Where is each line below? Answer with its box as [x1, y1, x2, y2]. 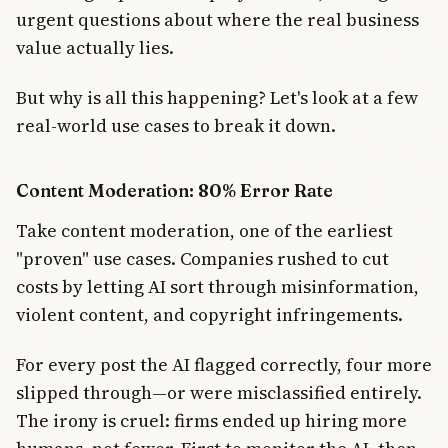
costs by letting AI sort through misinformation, [16, 273, 419, 299]
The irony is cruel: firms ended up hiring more [16, 408, 407, 434]
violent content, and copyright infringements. [16, 301, 403, 327]
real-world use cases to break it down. [16, 112, 336, 138]
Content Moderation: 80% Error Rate [16, 179, 333, 201]
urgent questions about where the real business [16, 6, 419, 32]
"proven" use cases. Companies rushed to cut [16, 245, 389, 271]
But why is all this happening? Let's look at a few [16, 84, 418, 110]
